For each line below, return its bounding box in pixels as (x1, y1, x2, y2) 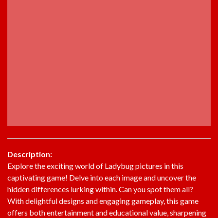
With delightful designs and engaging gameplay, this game (7, 196, 199, 205)
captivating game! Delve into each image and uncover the (7, 172, 196, 182)
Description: (7, 149, 52, 159)
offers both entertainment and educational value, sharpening (7, 207, 206, 217)
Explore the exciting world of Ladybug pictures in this (7, 161, 183, 170)
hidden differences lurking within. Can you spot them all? (7, 184, 193, 194)
